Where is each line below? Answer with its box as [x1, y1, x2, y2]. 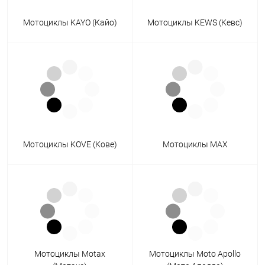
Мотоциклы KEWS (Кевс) [147, 18, 243, 28]
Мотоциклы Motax [34, 249, 106, 259]
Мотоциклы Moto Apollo [149, 249, 241, 259]
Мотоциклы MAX [162, 140, 228, 150]
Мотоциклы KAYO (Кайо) [22, 18, 117, 28]
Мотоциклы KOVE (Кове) [22, 140, 117, 150]
